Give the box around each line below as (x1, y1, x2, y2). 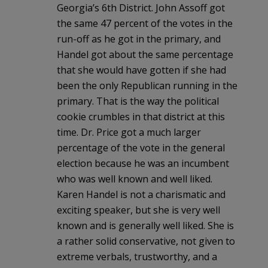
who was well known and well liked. (57, 172, 212, 185)
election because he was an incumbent (57, 156, 229, 170)
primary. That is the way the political (57, 94, 219, 108)
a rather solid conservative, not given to (57, 234, 235, 248)
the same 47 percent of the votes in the (57, 16, 233, 30)
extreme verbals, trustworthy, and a (57, 249, 217, 263)
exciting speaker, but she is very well (57, 203, 220, 217)
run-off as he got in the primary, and (57, 32, 221, 45)
